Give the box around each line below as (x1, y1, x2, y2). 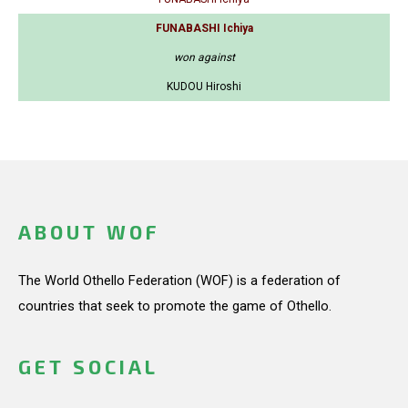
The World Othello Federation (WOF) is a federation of (18, 271, 341, 289)
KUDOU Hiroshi (167, 80, 241, 94)
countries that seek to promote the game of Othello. (18, 297, 331, 314)
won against (173, 51, 235, 65)
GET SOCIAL (18, 355, 158, 379)
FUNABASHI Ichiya (155, 22, 253, 36)
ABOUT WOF (18, 220, 159, 244)
